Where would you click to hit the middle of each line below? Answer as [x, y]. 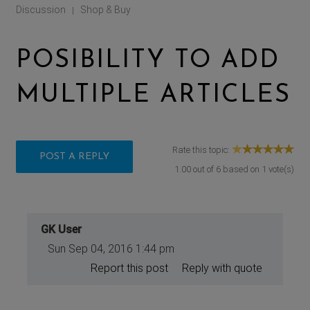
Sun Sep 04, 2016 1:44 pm [111, 248]
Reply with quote [222, 268]
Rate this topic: [202, 149]
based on [241, 169]
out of [203, 169]
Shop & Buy [106, 9]
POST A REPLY [75, 156]
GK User [62, 229]
